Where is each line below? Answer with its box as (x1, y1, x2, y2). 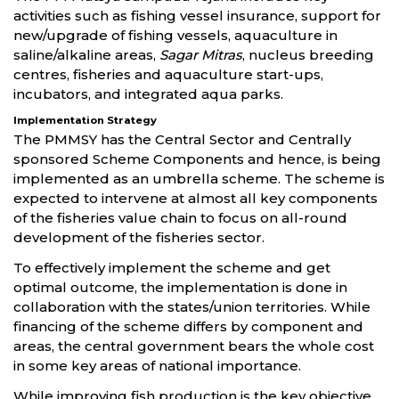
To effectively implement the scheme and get (13, 259, 330, 277)
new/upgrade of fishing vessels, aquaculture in (13, 27, 338, 45)
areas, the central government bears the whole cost (13, 338, 374, 355)
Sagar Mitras (159, 46, 242, 64)
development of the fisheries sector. (13, 229, 265, 247)
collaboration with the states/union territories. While (13, 298, 370, 316)
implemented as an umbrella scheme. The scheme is (13, 170, 385, 188)
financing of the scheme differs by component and (13, 318, 363, 336)
